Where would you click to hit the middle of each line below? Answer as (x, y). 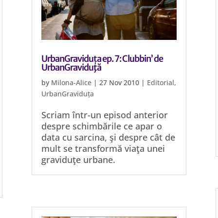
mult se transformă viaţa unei (103, 148)
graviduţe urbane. (78, 160)
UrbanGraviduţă (71, 67)
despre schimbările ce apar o (101, 126)
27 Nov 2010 (119, 82)
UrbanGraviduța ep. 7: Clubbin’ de (102, 59)
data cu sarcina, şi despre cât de (108, 137)
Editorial (160, 82)
